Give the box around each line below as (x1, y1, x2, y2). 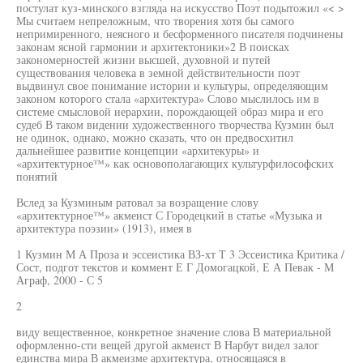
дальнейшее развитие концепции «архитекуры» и (16, 143, 259, 158)
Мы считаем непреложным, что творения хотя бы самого (16, 13, 294, 28)
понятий (16, 169, 58, 184)
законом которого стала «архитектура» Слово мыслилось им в (16, 91, 319, 106)
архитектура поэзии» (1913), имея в (16, 220, 192, 236)
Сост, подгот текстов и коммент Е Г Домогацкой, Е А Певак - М (16, 259, 334, 275)
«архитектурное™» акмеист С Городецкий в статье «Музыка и (16, 207, 322, 223)
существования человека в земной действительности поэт (16, 65, 300, 80)
